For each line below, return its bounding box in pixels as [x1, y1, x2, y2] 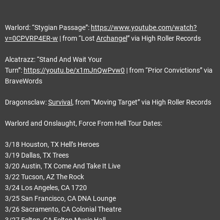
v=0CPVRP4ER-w [5, 34, 58, 42]
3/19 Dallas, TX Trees [5, 151, 69, 159]
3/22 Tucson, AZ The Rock [5, 172, 84, 181]
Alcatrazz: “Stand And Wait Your [5, 55, 102, 63]
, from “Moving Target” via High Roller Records [72, 98, 211, 106]
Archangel [96, 34, 127, 42]
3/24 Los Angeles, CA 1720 [5, 183, 87, 192]
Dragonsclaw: [5, 98, 48, 106]
